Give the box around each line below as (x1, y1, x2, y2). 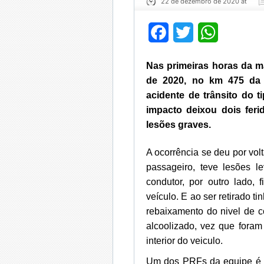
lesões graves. (146, 120, 211, 130)
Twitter (193, 27, 223, 38)
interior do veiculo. (146, 236, 223, 246)
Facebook (169, 27, 213, 38)
